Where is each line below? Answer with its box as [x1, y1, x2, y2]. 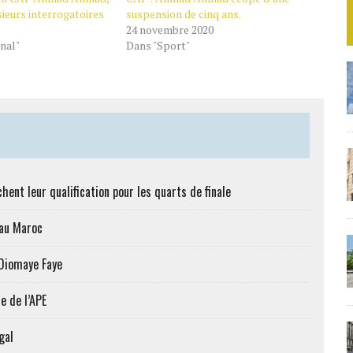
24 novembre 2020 [125, 22, 214, 37]
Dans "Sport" [125, 38, 190, 53]
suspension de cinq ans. [125, 6, 241, 21]
